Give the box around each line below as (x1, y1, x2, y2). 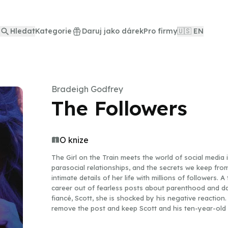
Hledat (10, 26, 35, 36)
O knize (60, 135, 89, 145)
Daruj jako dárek (82, 26, 144, 36)
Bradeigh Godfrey (51, 84, 123, 94)
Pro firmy (144, 26, 177, 36)
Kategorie (35, 26, 72, 36)
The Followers (51, 96, 187, 121)
